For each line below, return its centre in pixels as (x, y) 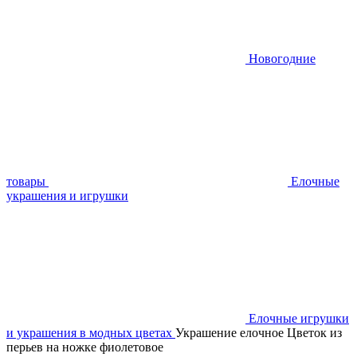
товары (26, 181)
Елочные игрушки (299, 318)
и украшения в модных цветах (89, 333)
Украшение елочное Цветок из (259, 333)
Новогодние (282, 59)
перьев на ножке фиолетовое (85, 347)
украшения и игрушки (67, 196)
